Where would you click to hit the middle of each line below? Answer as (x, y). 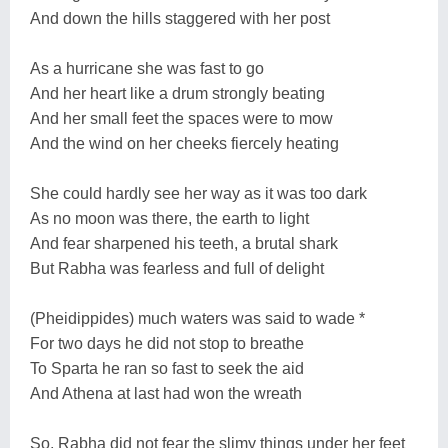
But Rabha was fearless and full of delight (177, 268)
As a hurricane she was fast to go (147, 68)
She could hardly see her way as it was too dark (198, 193)
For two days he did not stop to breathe (167, 343)
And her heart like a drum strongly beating (177, 93)
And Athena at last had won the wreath (166, 393)
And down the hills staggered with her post (180, 18)
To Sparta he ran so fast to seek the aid (167, 368)
